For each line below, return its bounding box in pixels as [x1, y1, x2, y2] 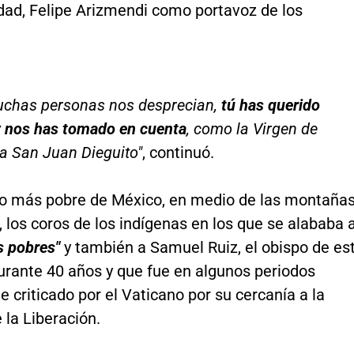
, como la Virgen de [186, 119, 318, 138]
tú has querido [220, 95, 320, 115]
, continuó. [141, 142, 214, 162]
